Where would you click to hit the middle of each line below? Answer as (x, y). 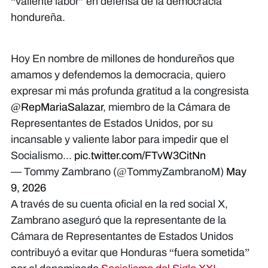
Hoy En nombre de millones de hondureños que (123, 58)
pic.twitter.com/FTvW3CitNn (140, 155)
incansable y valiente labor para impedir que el (120, 139)
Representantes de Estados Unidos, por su (112, 123)
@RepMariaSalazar (57, 107)
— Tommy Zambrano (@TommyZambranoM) (118, 171)
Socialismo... (42, 155)
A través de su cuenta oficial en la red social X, (119, 204)
